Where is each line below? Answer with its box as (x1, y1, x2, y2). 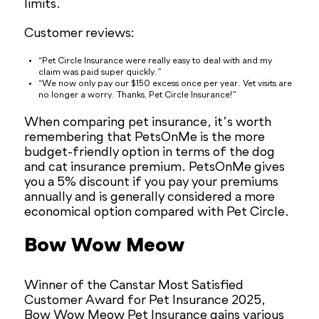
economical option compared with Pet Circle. (24, 206, 290, 219)
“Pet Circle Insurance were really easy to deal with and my (38, 57, 273, 66)
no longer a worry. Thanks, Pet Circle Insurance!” (38, 91, 237, 100)
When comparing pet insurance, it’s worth (24, 116, 272, 130)
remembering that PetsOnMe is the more (24, 131, 266, 145)
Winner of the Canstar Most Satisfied (24, 279, 244, 293)
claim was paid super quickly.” (38, 68, 162, 78)
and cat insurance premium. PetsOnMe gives (24, 161, 286, 174)
